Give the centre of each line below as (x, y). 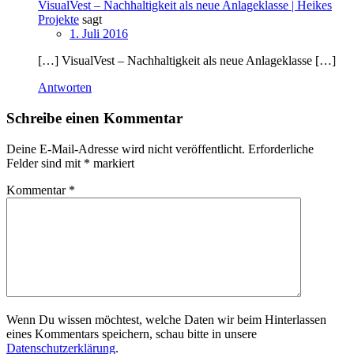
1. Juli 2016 (99, 34)
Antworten (65, 88)
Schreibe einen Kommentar (94, 119)
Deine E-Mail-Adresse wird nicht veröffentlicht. (126, 149)
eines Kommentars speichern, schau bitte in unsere (132, 333)
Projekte (58, 20)
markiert (112, 163)
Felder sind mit (45, 163)
